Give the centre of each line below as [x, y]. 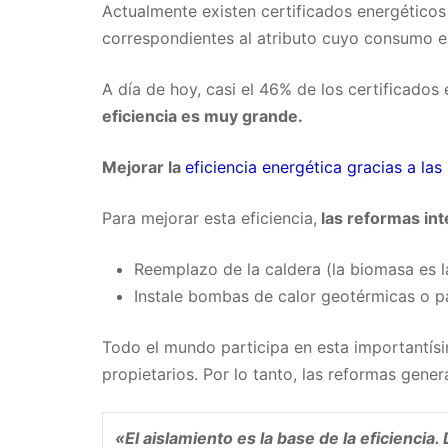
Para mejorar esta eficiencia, [209, 218]
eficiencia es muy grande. [202, 116]
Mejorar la [143, 167]
